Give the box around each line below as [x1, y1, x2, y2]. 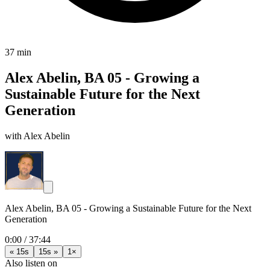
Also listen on [5, 257, 57, 268]
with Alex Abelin [5, 130, 70, 141]
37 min [5, 47, 31, 57]
